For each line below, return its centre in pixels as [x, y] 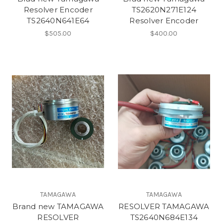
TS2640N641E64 [58, 20]
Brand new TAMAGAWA [58, 207]
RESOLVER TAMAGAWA [164, 207]
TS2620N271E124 [164, 9]
